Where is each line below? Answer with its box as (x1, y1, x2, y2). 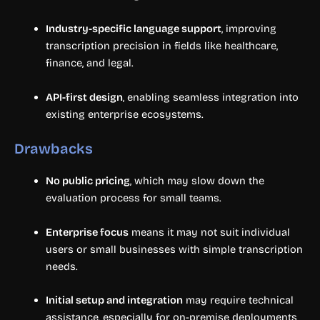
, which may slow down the (129, 174, 264, 188)
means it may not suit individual (128, 225, 290, 239)
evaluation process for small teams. (45, 191, 221, 205)
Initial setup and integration (45, 293, 183, 306)
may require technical (182, 293, 294, 306)
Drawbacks (14, 140, 93, 158)
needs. (45, 259, 78, 273)
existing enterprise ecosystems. (45, 107, 204, 121)
